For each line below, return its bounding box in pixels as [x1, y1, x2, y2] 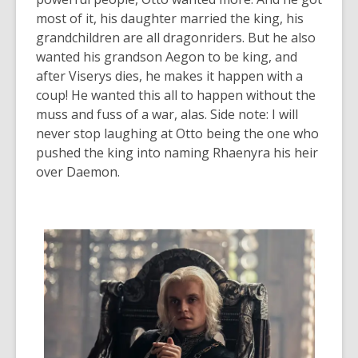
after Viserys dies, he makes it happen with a [36, 66, 303, 85]
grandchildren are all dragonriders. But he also [36, 28, 316, 46]
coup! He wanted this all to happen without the [36, 86, 316, 104]
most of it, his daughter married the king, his [36, 9, 304, 27]
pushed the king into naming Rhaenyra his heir [36, 143, 318, 161]
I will [268, 105, 298, 123]
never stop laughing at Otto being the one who [36, 124, 319, 142]
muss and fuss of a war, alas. [36, 105, 207, 123]
